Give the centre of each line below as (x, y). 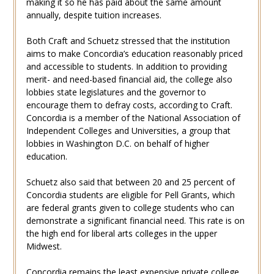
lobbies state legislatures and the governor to (116, 92)
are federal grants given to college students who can (130, 208)
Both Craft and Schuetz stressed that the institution (128, 41)
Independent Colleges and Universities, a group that (128, 131)
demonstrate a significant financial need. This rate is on (135, 221)
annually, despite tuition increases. (94, 15)
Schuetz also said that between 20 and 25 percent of (130, 182)
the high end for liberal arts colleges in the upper (121, 234)
